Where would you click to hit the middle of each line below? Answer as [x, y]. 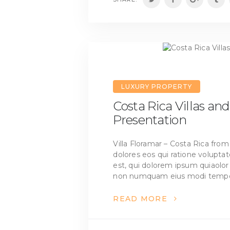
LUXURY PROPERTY [156, 87]
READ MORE [140, 199]
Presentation [150, 120]
